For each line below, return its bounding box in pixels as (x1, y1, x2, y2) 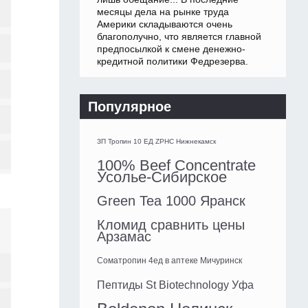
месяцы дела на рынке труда (97, 6, 229, 18)
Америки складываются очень (97, 19, 232, 30)
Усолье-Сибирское (97, 168, 227, 186)
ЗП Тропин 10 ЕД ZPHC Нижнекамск (97, 137, 216, 146)
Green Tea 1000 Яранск (97, 193, 245, 209)
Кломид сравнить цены (97, 217, 245, 233)
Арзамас (97, 229, 151, 245)
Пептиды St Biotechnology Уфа (97, 279, 254, 291)
